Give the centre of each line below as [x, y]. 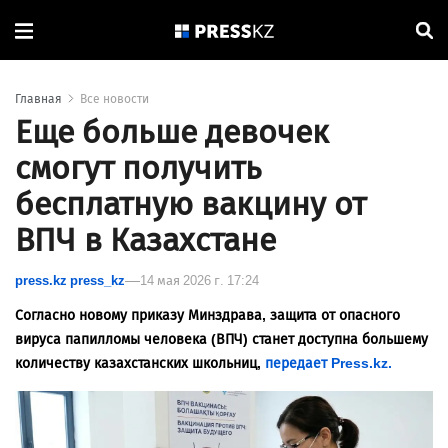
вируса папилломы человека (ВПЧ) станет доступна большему [221, 340]
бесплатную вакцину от [190, 204]
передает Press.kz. [328, 364]
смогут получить [138, 168]
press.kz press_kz [70, 281]
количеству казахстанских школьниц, [140, 364]
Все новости [114, 99]
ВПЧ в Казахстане [145, 240]
